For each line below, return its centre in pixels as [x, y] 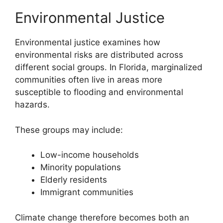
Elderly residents [74, 180]
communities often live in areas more [89, 80]
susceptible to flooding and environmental [99, 92]
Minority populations [81, 167]
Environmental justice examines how [88, 43]
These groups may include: [69, 130]
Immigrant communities [87, 192]
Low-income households [90, 155]
